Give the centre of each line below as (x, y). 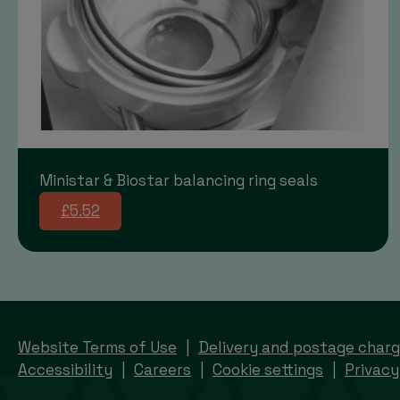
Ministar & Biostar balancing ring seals (179, 180)
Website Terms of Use (97, 347)
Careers (162, 369)
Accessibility (65, 369)
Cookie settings (268, 369)
